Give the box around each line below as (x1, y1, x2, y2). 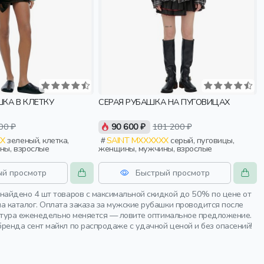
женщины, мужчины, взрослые (98, 143, 212, 155)
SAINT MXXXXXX (106, 134, 169, 147)
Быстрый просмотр (135, 166, 210, 179)
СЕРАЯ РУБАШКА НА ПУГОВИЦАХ (98, 95, 230, 108)
